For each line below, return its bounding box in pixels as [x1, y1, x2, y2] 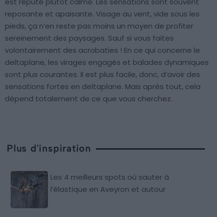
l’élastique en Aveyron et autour [50, 184, 166, 194]
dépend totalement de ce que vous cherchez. [5, 93, 172, 104]
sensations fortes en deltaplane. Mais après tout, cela [5, 81, 201, 92]
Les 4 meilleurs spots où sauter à [50, 171, 170, 182]
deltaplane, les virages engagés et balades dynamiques [5, 57, 209, 67]
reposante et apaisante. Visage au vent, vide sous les [5, 8, 200, 19]
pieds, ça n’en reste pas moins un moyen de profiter [5, 20, 193, 31]
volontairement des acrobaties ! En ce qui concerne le [5, 45, 200, 55]
